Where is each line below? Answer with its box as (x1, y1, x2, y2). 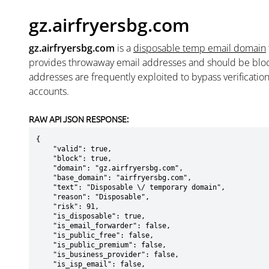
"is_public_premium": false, (36, 241, 53, 249)
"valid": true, (36, 145, 53, 153)
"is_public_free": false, (36, 231, 53, 240)
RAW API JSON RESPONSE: (29, 113, 128, 125)
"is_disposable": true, (36, 212, 53, 220)
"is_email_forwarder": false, (36, 222, 53, 230)
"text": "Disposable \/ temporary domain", (36, 183, 53, 192)
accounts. (29, 85, 69, 98)
